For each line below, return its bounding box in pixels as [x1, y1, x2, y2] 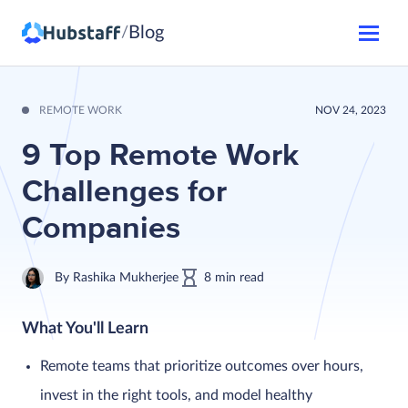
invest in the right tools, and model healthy [40, 388, 312, 403]
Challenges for [22, 173, 227, 210]
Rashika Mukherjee [73, 271, 178, 284]
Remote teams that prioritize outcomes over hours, [40, 359, 363, 373]
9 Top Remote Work [22, 137, 299, 174]
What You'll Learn [22, 321, 148, 337]
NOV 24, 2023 [315, 105, 386, 116]
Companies [22, 209, 180, 247]
